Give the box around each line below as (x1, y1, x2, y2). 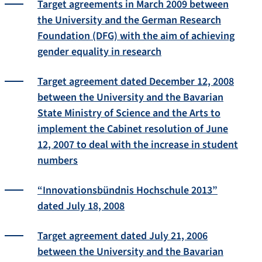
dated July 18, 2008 (37, 198, 125, 213)
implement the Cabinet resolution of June (37, 121, 228, 136)
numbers (37, 153, 78, 168)
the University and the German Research (37, 12, 221, 27)
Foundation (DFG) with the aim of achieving (37, 28, 235, 43)
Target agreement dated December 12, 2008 (37, 74, 234, 89)
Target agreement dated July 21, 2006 (37, 228, 208, 243)
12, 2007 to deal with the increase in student (37, 137, 238, 152)
